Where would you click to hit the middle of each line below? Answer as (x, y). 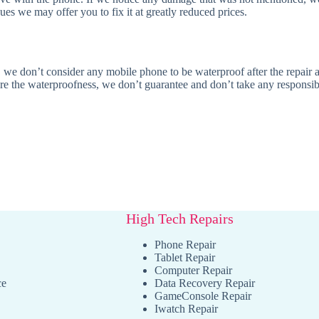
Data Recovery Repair (205, 283)
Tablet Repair (185, 258)
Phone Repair (185, 245)
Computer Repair (193, 271)
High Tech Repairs (180, 219)
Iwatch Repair (186, 309)
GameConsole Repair (203, 296)
